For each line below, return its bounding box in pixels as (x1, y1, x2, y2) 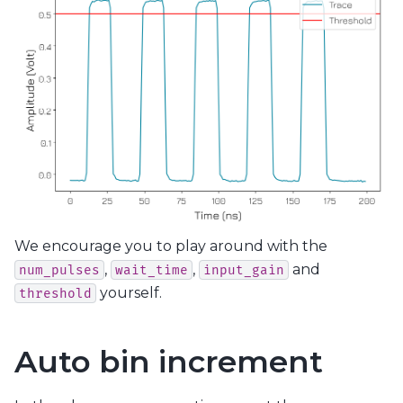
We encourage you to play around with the (14, 237, 327, 255)
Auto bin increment (14, 342, 323, 381)
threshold (19, 285, 92, 301)
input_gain (203, 262, 284, 278)
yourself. (96, 283, 162, 301)
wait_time (115, 262, 188, 278)
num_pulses (19, 262, 100, 278)
